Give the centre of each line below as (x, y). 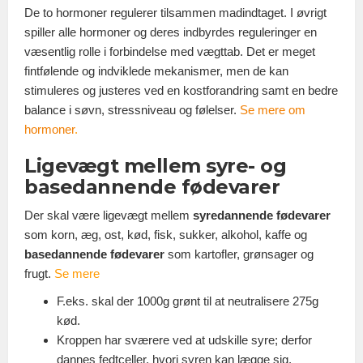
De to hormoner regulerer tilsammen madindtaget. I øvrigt (175, 12)
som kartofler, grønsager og (239, 254)
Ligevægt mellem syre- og (155, 165)
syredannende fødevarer (262, 215)
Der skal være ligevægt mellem (109, 215)
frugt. (39, 273)
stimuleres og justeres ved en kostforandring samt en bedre (181, 90)
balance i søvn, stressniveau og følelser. (132, 109)
